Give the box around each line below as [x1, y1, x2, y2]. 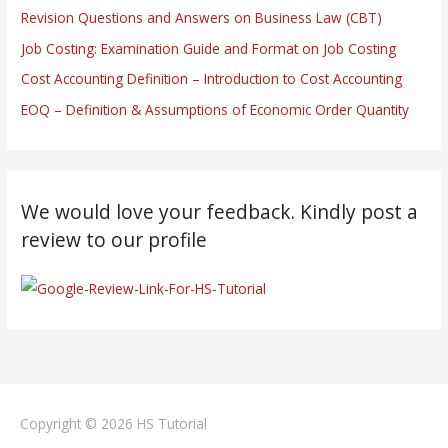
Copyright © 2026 [20, 414, 137, 434]
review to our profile [21, 226, 208, 253]
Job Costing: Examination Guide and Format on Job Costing [21, 38, 397, 58]
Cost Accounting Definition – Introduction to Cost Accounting [21, 69, 403, 89]
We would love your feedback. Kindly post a [21, 198, 419, 225]
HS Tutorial [137, 414, 207, 434]
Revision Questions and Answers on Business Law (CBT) [21, 8, 383, 28]
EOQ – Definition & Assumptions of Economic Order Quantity [21, 99, 410, 119]
